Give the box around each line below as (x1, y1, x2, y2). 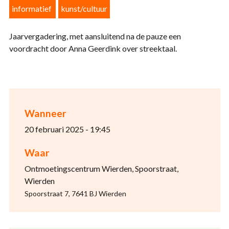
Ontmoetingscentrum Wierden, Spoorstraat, (24, 164, 178, 173)
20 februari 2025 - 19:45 (24, 124, 110, 134)
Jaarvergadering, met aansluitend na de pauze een (9, 31, 181, 41)
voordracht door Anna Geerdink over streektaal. (9, 43, 177, 53)
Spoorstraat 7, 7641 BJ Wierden (24, 189, 126, 198)
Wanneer (24, 107, 66, 119)
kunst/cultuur (60, 4, 107, 13)
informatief (11, 4, 52, 13)
